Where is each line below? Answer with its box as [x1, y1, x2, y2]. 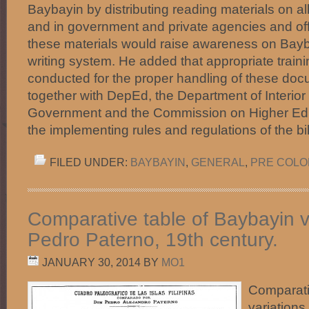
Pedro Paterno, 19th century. [28, 229, 278, 250]
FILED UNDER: [50, 156, 130, 168]
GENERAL [191, 156, 245, 168]
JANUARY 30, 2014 [42, 256, 141, 268]
